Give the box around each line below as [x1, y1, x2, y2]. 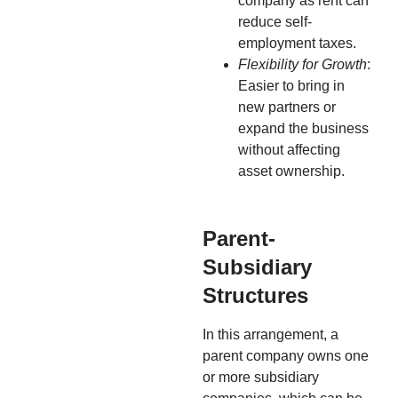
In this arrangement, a [203, 326, 338, 342]
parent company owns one [203, 347, 369, 363]
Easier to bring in [238, 77, 345, 93]
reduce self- [238, 13, 312, 29]
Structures [203, 283, 308, 307]
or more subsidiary [203, 369, 319, 385]
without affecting [238, 141, 340, 157]
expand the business [238, 120, 369, 136]
